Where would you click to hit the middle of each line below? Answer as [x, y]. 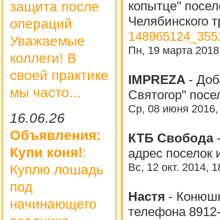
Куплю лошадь [57, 169]
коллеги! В [43, 58]
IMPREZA [158, 79]
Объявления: [55, 135]
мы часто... [45, 92]
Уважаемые [47, 41]
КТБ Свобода [172, 138]
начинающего [53, 204]
